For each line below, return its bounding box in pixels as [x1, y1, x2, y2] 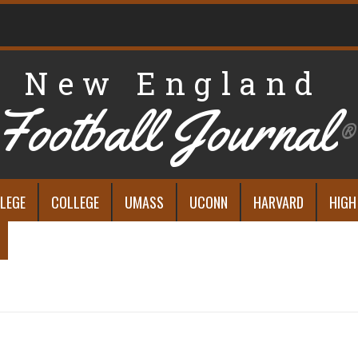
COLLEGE [51, 192, 99, 213]
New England [24, 63, 322, 104]
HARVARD [253, 192, 304, 213]
